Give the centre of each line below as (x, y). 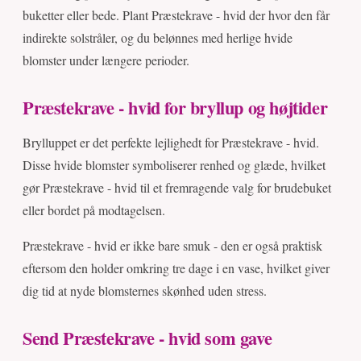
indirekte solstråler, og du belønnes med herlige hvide (158, 38)
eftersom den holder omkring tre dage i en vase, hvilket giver (176, 268)
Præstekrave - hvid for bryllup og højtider (175, 108)
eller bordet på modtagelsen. (94, 210)
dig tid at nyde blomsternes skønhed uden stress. (145, 291)
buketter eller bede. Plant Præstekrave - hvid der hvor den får (176, 15)
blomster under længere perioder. (106, 60)
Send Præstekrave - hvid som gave (147, 338)
